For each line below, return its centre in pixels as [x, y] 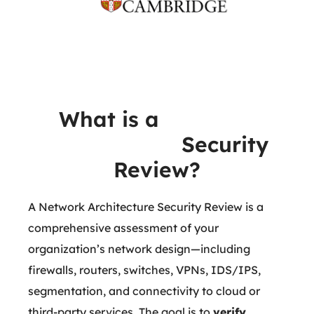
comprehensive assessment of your [124, 228]
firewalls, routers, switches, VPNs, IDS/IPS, [145, 270]
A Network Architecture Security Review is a [146, 207]
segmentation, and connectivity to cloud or [144, 291]
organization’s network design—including [139, 249]
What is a [109, 119]
